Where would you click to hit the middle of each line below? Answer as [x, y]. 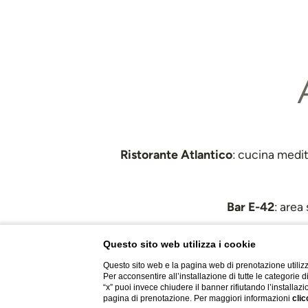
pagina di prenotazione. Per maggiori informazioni [198, 298]
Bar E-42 [250, 206]
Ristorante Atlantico [176, 154]
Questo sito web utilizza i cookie [180, 244]
